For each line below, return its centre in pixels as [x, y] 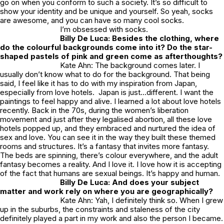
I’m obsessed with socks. [104, 29]
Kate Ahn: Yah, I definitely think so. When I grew [141, 200]
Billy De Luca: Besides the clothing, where [139, 38]
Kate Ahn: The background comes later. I [130, 65]
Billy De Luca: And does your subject [129, 182]
